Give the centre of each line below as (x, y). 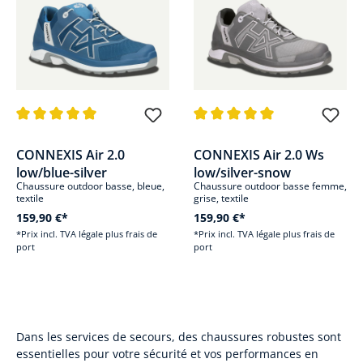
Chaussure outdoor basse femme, (270, 186)
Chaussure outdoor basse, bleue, (90, 186)
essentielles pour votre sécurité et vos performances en (167, 354)
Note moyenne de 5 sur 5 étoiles (103, 131)
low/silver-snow (242, 173)
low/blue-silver (62, 173)
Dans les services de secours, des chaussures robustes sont (179, 337)
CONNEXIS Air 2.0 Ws (259, 155)
